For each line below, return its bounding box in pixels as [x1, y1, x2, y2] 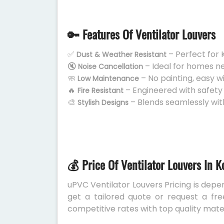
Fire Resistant [77, 85, 123, 95]
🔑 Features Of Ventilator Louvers [67, 25, 215, 43]
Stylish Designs [77, 97, 128, 107]
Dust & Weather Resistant [76, 49, 166, 59]
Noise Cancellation [78, 61, 143, 71]
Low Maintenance [77, 73, 139, 83]
